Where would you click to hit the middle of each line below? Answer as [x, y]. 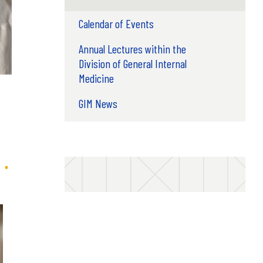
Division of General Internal [132, 63]
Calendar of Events [116, 23]
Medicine [96, 78]
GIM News [98, 103]
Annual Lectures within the [132, 48]
